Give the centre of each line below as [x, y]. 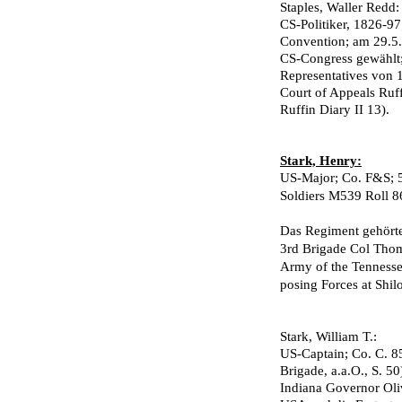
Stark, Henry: [321, 161]
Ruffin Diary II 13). [335, 109]
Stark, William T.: [328, 336]
